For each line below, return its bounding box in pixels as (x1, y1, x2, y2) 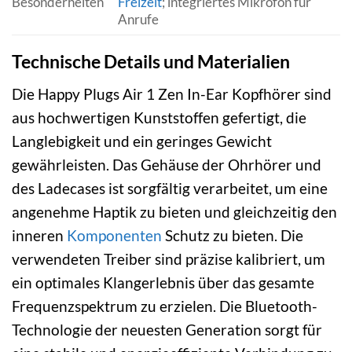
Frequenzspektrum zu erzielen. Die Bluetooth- (12, 296, 317, 315)
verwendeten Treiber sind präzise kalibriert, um (12, 249, 325, 268)
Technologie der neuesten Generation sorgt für (12, 320, 322, 339)
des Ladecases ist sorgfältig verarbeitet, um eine (12, 178, 328, 197)
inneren (12, 225, 67, 244)
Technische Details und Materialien (12, 50, 290, 73)
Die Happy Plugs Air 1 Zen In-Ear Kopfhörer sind (12, 84, 332, 103)
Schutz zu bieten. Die (162, 225, 303, 244)
